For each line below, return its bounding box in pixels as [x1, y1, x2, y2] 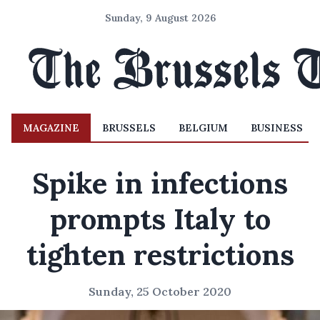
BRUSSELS [102, 121, 156, 134]
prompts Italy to [49, 201, 271, 237]
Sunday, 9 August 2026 [104, 11, 216, 24]
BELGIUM [179, 121, 228, 134]
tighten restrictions [26, 236, 294, 273]
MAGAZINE [23, 121, 79, 134]
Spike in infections [32, 165, 288, 201]
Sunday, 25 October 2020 [89, 284, 231, 299]
